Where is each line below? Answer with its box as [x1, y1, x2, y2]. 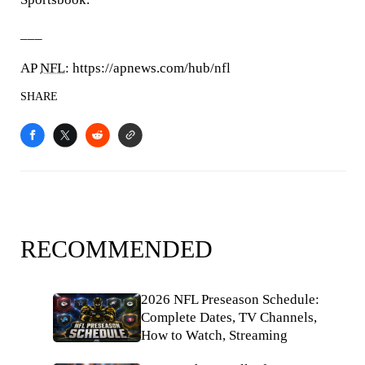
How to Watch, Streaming [141, 328, 288, 343]
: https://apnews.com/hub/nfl [65, 60, 231, 76]
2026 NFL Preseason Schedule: [141, 292, 319, 307]
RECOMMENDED [20, 235, 213, 262]
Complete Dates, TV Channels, [141, 310, 317, 325]
